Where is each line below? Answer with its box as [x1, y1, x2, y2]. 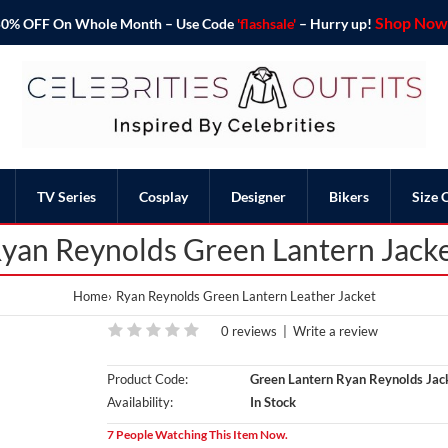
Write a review [292, 322, 378, 339]
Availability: [106, 393, 173, 410]
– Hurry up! [295, 15, 375, 32]
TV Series [37, 187, 96, 205]
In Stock [246, 393, 296, 410]
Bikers [329, 187, 369, 205]
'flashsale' [236, 15, 296, 32]
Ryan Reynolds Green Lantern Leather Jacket [115, 287, 376, 304]
